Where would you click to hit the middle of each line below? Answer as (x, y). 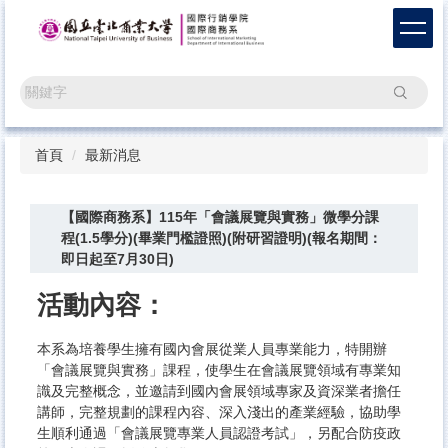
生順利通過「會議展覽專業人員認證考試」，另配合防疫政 (219, 432)
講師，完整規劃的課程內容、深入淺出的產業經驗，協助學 (219, 411)
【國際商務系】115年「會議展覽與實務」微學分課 (219, 217)
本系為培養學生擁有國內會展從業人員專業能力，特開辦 (212, 348)
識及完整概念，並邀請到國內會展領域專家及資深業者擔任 (219, 390)
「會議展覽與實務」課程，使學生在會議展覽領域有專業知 (219, 369)
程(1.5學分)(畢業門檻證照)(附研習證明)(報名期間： (221, 238)
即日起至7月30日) (117, 259)
